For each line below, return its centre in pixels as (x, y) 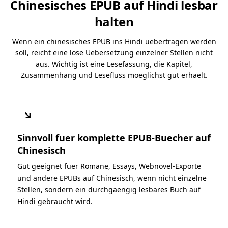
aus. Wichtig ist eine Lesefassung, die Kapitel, (114, 64)
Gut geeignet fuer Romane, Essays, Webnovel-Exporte (109, 166)
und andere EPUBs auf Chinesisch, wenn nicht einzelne (112, 178)
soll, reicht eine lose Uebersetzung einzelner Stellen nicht (114, 52)
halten (114, 21)
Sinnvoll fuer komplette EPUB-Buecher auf (114, 138)
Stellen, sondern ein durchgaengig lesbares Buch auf (109, 189)
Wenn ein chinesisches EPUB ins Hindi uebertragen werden (114, 41)
